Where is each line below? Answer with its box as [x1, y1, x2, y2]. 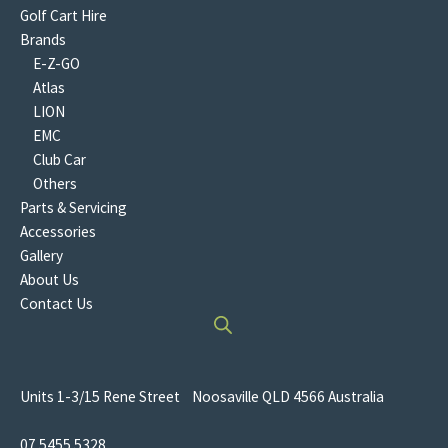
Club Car [33, 150, 87, 169]
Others [33, 174, 78, 193]
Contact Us [20, 294, 93, 313]
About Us [20, 270, 79, 289]
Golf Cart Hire [20, 6, 107, 25]
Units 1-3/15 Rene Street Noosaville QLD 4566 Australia [20, 386, 384, 406]
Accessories [20, 222, 96, 241]
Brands [20, 30, 66, 49]
